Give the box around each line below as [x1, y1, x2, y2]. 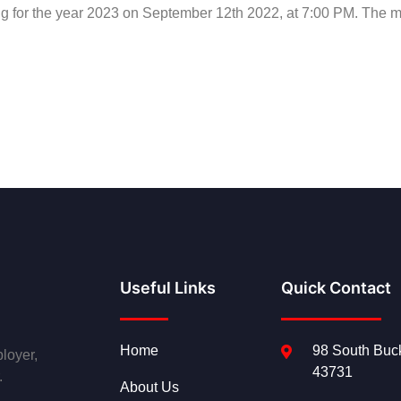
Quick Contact [281, 278, 392, 298]
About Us [120, 380, 180, 396]
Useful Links [120, 278, 217, 298]
